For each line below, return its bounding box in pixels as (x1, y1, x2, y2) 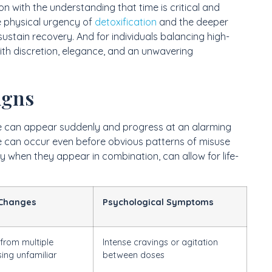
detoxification (95, 15, 157, 28)
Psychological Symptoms (103, 197, 214, 208)
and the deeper (157, 15, 228, 28)
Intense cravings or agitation (103, 237, 218, 248)
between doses (103, 250, 165, 261)
